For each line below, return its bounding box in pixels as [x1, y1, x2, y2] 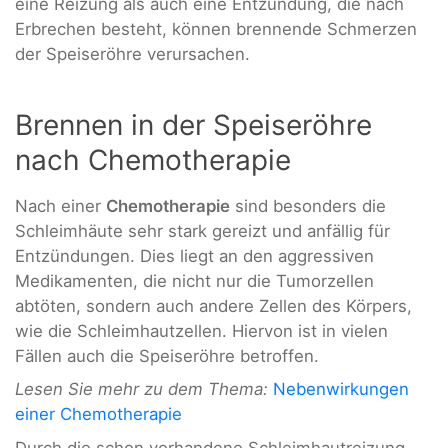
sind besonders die [230, 195, 386, 216]
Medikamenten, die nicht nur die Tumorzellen [15, 270, 374, 291]
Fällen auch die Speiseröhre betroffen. [15, 345, 319, 366]
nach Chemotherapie [15, 142, 291, 177]
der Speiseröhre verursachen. [15, 44, 250, 65]
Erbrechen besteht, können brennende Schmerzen [15, 19, 417, 40]
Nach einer [15, 195, 106, 216]
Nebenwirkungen [273, 379, 409, 400]
